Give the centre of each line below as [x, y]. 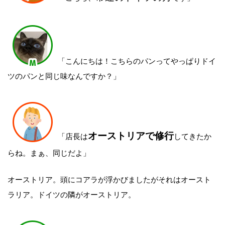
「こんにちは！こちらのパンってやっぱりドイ [137, 61]
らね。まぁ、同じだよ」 [49, 152]
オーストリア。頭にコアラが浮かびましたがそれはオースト [109, 179]
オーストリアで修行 [131, 136]
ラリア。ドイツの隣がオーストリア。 [72, 194]
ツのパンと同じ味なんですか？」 [64, 76]
